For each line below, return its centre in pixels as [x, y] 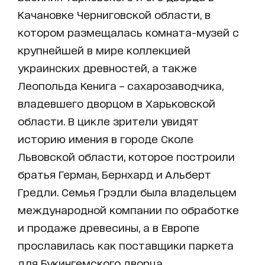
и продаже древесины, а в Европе [109, 227]
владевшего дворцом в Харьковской [117, 103]
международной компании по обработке [128, 209]
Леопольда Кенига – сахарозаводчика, [121, 85]
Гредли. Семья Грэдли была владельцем [127, 191]
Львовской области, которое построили [126, 156]
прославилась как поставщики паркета [126, 245]
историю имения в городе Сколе [106, 138]
